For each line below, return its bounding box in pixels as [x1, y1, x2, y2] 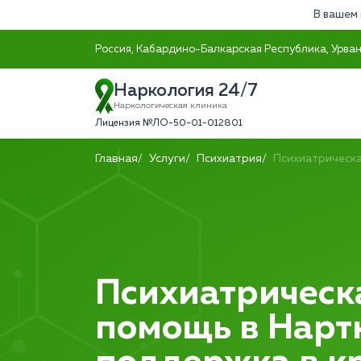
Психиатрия [197, 153, 262, 164]
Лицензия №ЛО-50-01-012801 [95, 118, 243, 128]
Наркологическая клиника [114, 102, 227, 110]
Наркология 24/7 [114, 82, 258, 100]
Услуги [149, 153, 185, 164]
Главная [95, 153, 138, 164]
